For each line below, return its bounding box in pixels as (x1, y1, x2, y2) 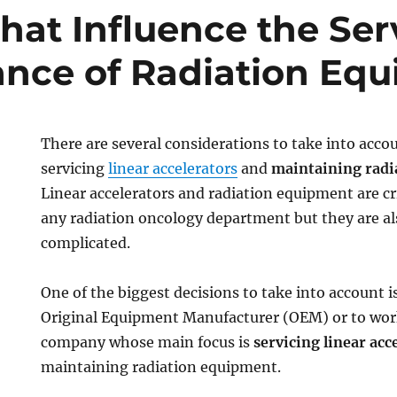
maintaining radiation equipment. (41, 358, 282, 377)
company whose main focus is (41, 333, 254, 352)
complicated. (41, 234, 131, 253)
